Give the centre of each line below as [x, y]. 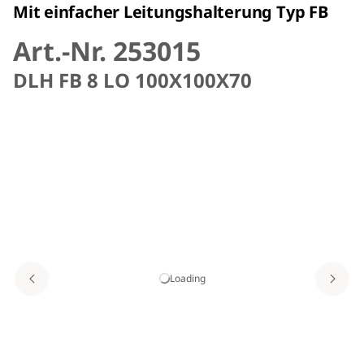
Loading [187, 278]
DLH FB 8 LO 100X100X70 [132, 80]
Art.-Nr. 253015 [107, 50]
